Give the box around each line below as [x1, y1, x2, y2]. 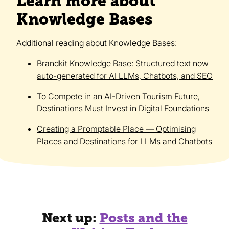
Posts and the [99, 210, 188, 225]
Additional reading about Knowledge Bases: [16, 38, 177, 49]
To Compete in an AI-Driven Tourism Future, [37, 91, 200, 102]
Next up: [41, 210, 100, 225]
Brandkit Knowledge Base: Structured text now [37, 58, 209, 69]
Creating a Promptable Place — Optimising [37, 124, 196, 134]
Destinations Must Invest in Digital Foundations [37, 103, 209, 114]
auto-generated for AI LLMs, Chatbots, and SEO [37, 71, 213, 81]
